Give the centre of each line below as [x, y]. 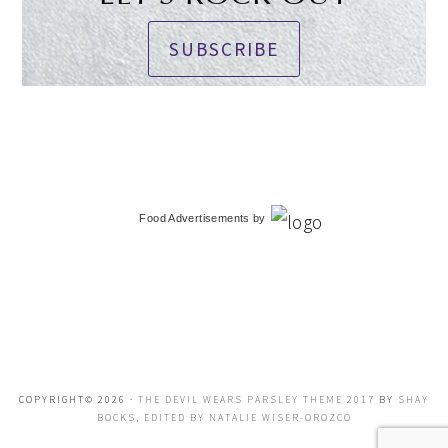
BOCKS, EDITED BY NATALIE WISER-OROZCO [224, 417]
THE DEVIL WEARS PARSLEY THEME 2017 [256, 399]
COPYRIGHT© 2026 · [78, 399]
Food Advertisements [194, 218]
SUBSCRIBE [224, 49]
